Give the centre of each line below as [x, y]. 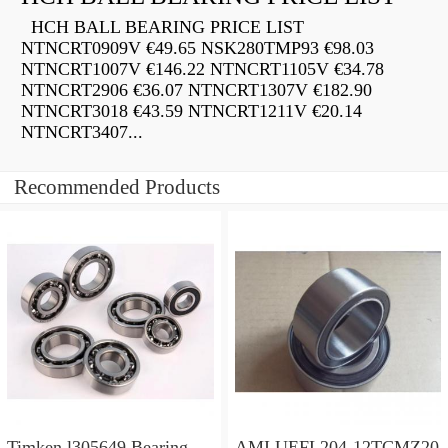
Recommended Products [117, 187]
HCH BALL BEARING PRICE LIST [162, 27]
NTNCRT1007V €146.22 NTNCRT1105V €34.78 [202, 69]
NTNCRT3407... [82, 132]
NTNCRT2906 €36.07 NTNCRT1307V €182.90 [196, 90]
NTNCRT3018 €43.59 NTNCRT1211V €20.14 [191, 111]
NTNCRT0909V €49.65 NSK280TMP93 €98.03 [197, 48]
